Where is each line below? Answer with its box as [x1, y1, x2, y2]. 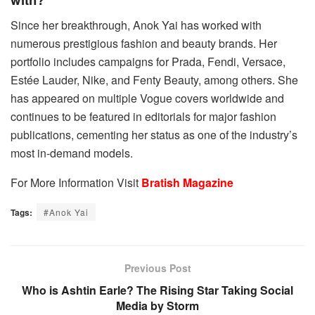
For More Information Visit [11, 174, 141, 191]
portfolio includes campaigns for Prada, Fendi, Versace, [11, 53, 285, 70]
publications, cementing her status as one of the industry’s [11, 127, 297, 143]
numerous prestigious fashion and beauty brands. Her [11, 35, 277, 52]
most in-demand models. [11, 145, 133, 162]
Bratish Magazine [141, 174, 233, 191]
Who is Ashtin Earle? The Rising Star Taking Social [22, 282, 293, 299]
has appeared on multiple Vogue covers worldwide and [11, 90, 284, 107]
